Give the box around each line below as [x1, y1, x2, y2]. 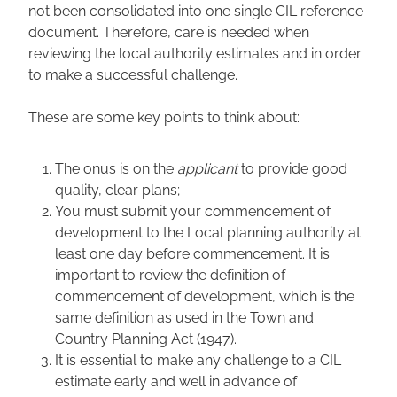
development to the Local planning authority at [55, 222, 361, 242]
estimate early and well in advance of [55, 370, 297, 391]
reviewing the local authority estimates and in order [28, 43, 362, 63]
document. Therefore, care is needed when [28, 21, 309, 42]
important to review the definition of [55, 264, 285, 284]
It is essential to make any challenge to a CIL [55, 349, 341, 370]
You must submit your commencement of [55, 200, 331, 221]
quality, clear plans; [55, 179, 180, 199]
